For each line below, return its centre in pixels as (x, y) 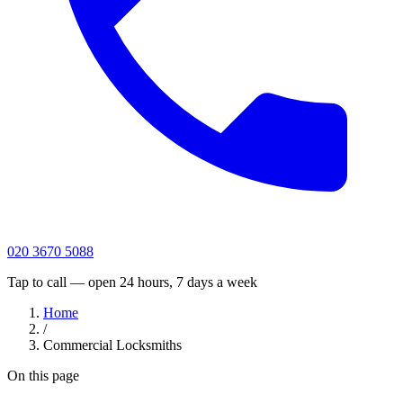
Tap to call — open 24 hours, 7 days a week (132, 282)
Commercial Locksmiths (112, 345)
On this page (43, 375)
